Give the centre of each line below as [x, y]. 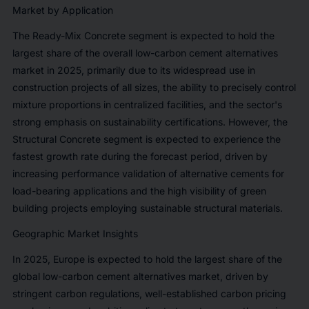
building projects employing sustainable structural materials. [147, 208]
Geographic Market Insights [75, 233]
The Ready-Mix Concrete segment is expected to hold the [143, 35]
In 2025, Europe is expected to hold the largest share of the [147, 259]
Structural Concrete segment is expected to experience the [146, 139]
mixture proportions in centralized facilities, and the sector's [147, 104]
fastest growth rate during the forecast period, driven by [140, 156]
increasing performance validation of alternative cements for [148, 173]
